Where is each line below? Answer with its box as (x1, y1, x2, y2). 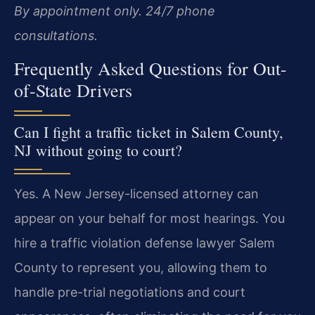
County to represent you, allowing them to (14, 259, 267, 275)
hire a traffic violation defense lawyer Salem (14, 235, 275, 250)
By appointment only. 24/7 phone (14, 3, 215, 18)
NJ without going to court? (14, 139, 182, 160)
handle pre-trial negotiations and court (14, 284, 245, 300)
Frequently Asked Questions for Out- (14, 56, 287, 80)
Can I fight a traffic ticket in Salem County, (14, 121, 283, 142)
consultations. (14, 27, 98, 43)
